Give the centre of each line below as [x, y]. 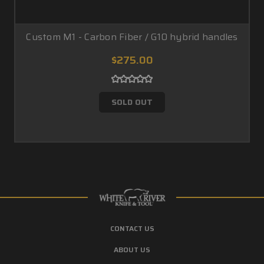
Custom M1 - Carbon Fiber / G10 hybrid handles [132, 37]
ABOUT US [132, 250]
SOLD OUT [132, 102]
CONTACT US [132, 228]
